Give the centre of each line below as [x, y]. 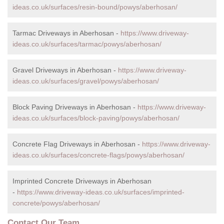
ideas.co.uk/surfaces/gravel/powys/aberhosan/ [86, 81]
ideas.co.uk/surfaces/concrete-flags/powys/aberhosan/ [98, 155]
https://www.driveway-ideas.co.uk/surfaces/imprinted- [101, 192]
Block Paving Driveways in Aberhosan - [75, 107]
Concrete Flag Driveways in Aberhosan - [77, 144]
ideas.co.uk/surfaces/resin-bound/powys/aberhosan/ [95, 7]
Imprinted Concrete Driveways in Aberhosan [82, 181]
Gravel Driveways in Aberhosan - [65, 70]
